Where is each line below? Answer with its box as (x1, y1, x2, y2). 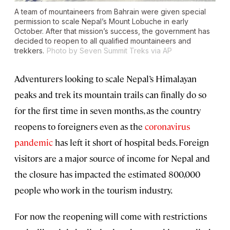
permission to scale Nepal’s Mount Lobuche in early (14, 17, 188, 26)
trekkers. (14, 46, 44, 55)
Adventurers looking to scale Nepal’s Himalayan (14, 73, 197, 85)
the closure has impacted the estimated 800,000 (14, 168, 200, 180)
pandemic (14, 137, 53, 148)
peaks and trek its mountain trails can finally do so (14, 89, 206, 101)
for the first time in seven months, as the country (14, 105, 201, 117)
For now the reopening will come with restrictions (14, 210, 207, 222)
